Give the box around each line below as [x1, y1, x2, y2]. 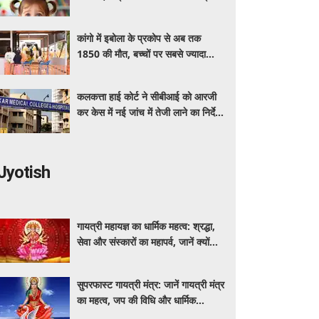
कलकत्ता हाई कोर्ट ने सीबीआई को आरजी [77, 90, 217, 103]
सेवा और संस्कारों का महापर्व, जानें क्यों [77, 235, 210, 249]
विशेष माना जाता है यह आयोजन [77, 251, 187, 264]
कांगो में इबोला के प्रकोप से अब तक [77, 31, 202, 45]
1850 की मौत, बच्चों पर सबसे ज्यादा [77, 47, 206, 61]
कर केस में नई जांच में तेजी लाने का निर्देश [77, 105, 222, 119]
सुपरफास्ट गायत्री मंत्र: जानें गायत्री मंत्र [77, 278, 225, 291]
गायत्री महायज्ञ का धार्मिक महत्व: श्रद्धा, [77, 219, 216, 233]
